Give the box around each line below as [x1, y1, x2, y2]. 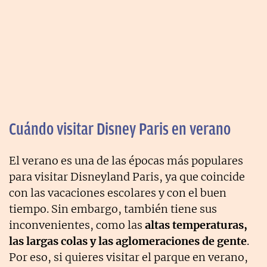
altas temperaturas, [145, 218, 247, 232]
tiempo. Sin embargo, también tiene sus [9, 201, 217, 216]
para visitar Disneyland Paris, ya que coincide [9, 169, 245, 184]
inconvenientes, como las [9, 218, 145, 232]
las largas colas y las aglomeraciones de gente [9, 234, 247, 248]
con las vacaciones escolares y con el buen [9, 185, 226, 200]
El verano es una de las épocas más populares [9, 153, 243, 167]
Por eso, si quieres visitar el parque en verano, [9, 250, 248, 264]
